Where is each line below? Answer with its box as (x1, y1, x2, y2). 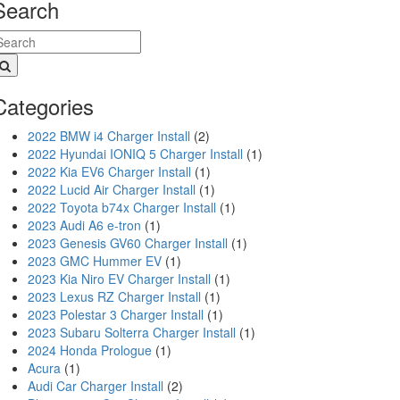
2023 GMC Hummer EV (28, 252, 162, 270)
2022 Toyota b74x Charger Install (28, 198, 216, 216)
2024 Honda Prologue (28, 341, 152, 359)
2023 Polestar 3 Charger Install (28, 305, 204, 323)
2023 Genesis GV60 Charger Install (28, 234, 228, 252)
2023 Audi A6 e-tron (28, 216, 141, 234)
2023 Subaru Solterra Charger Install (28, 323, 236, 341)
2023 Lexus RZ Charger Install (28, 287, 201, 305)
